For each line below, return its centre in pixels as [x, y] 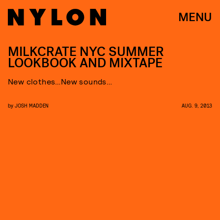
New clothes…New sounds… [60, 81]
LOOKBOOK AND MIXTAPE [85, 63]
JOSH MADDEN [32, 105]
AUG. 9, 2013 [197, 105]
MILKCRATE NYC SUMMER [86, 52]
